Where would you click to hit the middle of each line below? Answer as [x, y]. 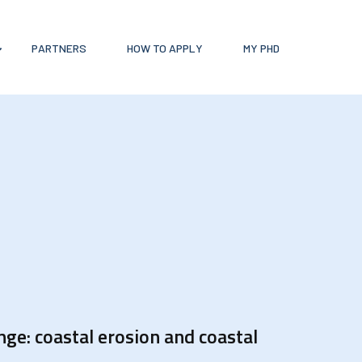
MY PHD [261, 48]
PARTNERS [59, 48]
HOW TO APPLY [164, 48]
